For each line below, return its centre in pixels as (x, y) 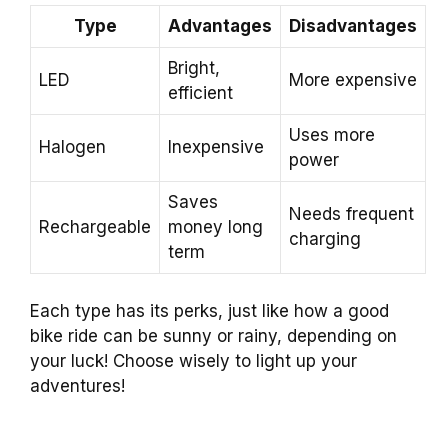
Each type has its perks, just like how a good (209, 311)
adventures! (77, 386)
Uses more (332, 134)
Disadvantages (353, 25)
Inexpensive (216, 146)
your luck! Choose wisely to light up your (193, 361)
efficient (200, 92)
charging (325, 238)
